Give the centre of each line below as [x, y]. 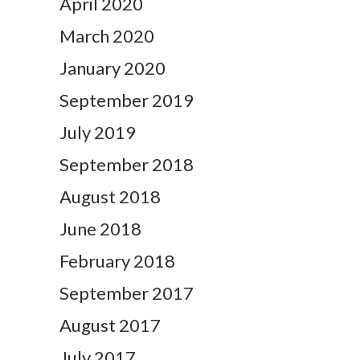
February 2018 [117, 261]
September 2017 [127, 293]
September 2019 [127, 100]
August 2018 [110, 197]
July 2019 [98, 133]
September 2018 [127, 165]
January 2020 [112, 68]
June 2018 [100, 229]
